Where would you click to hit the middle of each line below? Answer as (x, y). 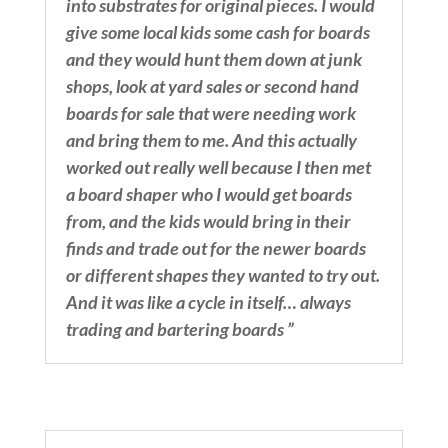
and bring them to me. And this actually (211, 140)
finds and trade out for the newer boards (215, 248)
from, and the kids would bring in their (208, 221)
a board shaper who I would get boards (208, 194)
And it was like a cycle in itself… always (208, 302)
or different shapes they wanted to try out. (222, 275)
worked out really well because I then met (218, 167)
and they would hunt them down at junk (213, 59)
